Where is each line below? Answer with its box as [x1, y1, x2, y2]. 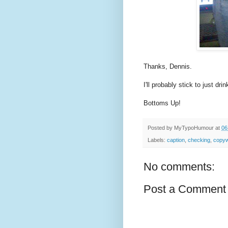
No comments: [144, 160, 215, 174]
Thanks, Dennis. [144, 63, 192, 71]
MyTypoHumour [174, 125, 214, 131]
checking [188, 137, 210, 144]
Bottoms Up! [144, 99, 181, 107]
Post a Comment [144, 183, 226, 196]
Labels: [148, 137, 167, 144]
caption [167, 137, 185, 144]
